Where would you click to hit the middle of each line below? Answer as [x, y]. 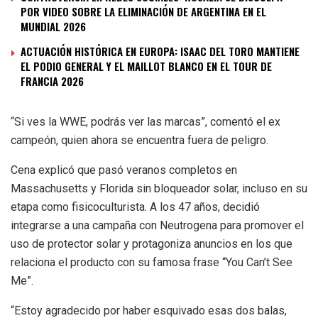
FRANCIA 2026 [52, 81]
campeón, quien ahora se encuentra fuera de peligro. [139, 140]
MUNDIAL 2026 [53, 26]
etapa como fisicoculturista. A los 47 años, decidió [135, 207]
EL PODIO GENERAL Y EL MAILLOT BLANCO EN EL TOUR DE [146, 66]
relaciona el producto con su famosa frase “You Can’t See [152, 262]
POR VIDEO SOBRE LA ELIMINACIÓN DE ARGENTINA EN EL [143, 11]
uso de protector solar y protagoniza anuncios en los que [152, 243]
